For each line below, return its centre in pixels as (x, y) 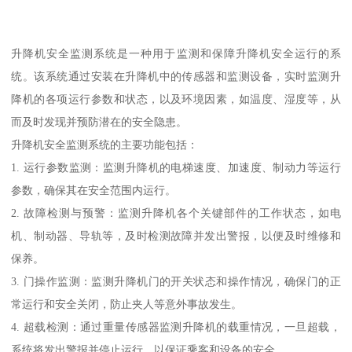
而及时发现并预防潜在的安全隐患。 (99, 122)
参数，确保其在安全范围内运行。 (94, 191)
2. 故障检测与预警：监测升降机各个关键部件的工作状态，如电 (176, 213)
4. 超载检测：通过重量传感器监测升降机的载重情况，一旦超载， (176, 327)
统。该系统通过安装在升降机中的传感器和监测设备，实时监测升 (176, 77)
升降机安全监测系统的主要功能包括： (105, 145)
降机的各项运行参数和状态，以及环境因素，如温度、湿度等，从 (176, 99)
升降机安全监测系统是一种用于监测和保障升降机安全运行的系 (176, 54)
